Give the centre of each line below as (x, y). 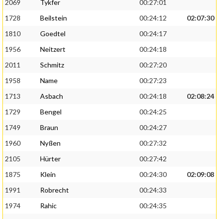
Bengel (51, 112)
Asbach (52, 96)
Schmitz (52, 65)
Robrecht (55, 190)
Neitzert (53, 49)
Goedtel (53, 34)
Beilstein (54, 18)
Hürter (50, 159)
